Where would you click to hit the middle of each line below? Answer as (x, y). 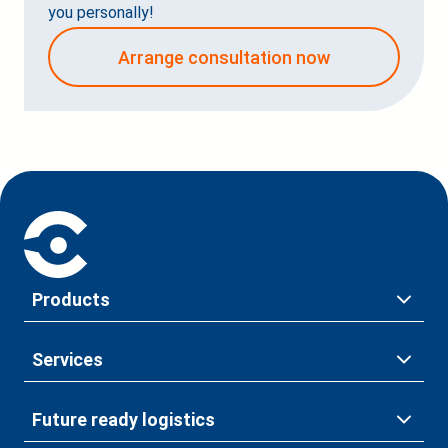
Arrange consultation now (224, 57)
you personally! (101, 13)
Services (67, 360)
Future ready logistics (123, 420)
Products (71, 300)
